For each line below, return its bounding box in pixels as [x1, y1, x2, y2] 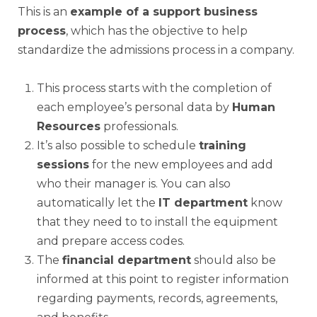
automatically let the [37, 195, 158, 209]
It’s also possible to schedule [37, 138, 199, 152]
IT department [158, 195, 248, 209]
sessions [37, 157, 89, 171]
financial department [62, 253, 191, 267]
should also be [191, 253, 276, 267]
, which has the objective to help [66, 23, 248, 38]
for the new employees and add [89, 157, 273, 171]
